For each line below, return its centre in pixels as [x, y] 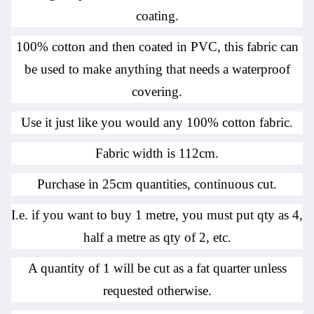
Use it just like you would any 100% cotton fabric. [157, 123]
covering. [157, 92]
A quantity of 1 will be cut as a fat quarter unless [157, 268]
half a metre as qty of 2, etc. [157, 238]
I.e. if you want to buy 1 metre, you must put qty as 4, [157, 215]
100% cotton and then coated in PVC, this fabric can [157, 47]
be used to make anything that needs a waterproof [157, 69]
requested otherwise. [157, 291]
